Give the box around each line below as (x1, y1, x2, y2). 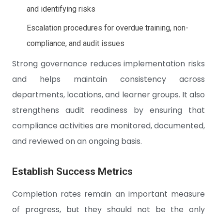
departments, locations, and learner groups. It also (12, 89, 205, 101)
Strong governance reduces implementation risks (12, 58, 205, 70)
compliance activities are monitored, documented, (12, 120, 205, 132)
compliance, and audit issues (27, 39, 124, 48)
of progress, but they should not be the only (12, 204, 205, 216)
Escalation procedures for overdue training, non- (27, 23, 188, 33)
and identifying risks (27, 4, 95, 14)
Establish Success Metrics (12, 166, 133, 178)
